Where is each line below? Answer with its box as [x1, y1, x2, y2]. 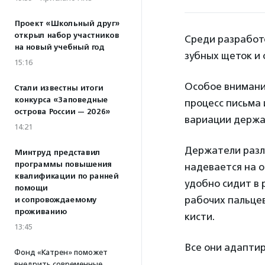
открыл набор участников [14, 31, 119, 40]
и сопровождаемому [14, 195, 96, 205]
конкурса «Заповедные [14, 95, 108, 105]
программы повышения [14, 160, 111, 169]
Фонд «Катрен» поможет [14, 248, 108, 257]
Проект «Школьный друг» [14, 19, 119, 28]
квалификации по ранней [14, 172, 118, 181]
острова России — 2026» [14, 107, 110, 117]
